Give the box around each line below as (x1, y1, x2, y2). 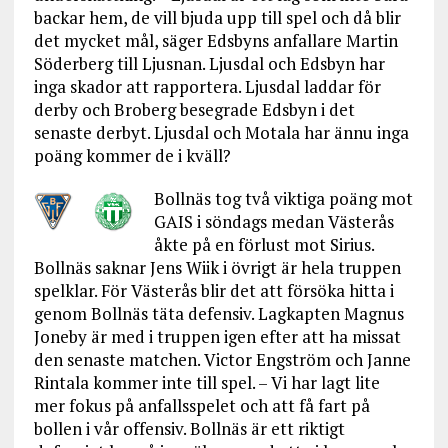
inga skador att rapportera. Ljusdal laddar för (33, 75, 381, 98)
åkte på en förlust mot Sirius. (153, 233, 374, 256)
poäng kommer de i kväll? (33, 144, 231, 167)
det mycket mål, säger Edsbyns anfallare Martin (33, 29, 398, 52)
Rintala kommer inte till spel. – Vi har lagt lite (33, 371, 380, 394)
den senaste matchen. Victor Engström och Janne (33, 348, 411, 371)
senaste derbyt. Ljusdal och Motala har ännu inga (33, 121, 409, 144)
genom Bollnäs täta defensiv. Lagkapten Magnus (33, 302, 404, 325)
